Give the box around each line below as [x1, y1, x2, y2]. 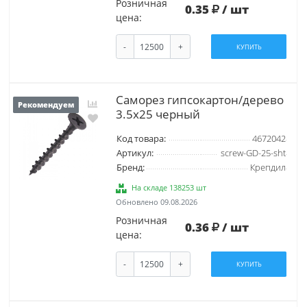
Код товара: [116, 133, 166, 145]
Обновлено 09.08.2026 [115, 197, 197, 208]
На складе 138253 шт [132, 182, 207, 193]
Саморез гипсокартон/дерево [115, 92, 284, 108]
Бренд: [116, 162, 145, 174]
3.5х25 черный [115, 106, 200, 123]
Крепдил [249, 162, 286, 174]
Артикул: [116, 147, 153, 160]
